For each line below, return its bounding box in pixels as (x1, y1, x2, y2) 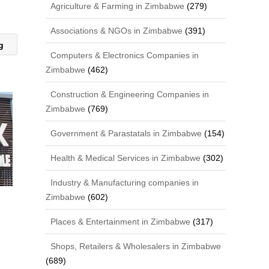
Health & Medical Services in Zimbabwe (48, 153, 201, 163)
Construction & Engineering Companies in (48, 89, 210, 99)
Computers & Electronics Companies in (48, 50, 199, 60)
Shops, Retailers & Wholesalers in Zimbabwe (48, 241, 222, 251)
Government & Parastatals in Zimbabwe (48, 128, 202, 138)
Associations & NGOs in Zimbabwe (48, 25, 183, 35)
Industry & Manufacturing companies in (48, 177, 199, 187)
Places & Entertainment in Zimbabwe (48, 216, 191, 226)
